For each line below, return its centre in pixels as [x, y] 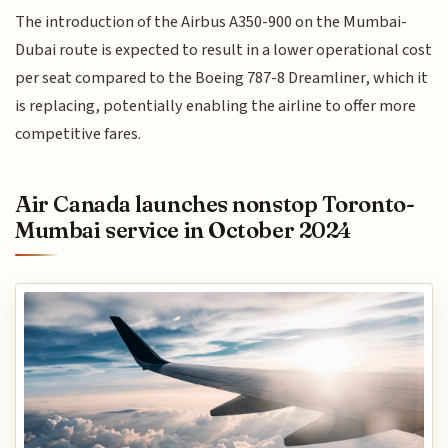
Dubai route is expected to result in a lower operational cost [224, 50]
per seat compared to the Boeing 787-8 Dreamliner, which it [222, 78]
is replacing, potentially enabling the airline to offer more [216, 106]
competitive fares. [78, 134]
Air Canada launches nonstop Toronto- [215, 203]
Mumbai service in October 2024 [183, 229]
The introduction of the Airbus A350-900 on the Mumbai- [211, 22]
